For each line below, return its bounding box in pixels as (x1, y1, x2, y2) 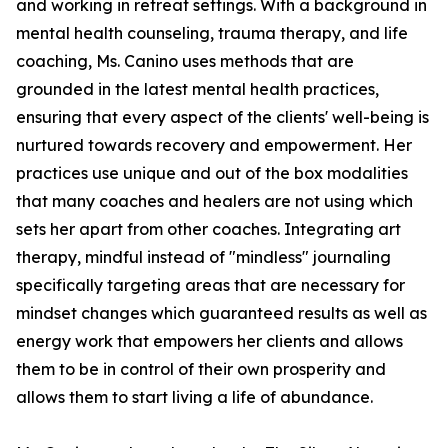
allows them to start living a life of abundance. (16, 387, 373, 408)
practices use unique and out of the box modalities (16, 163, 408, 184)
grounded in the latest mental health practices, (16, 79, 379, 100)
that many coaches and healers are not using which (16, 191, 413, 212)
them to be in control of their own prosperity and (16, 359, 386, 380)
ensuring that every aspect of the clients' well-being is (16, 107, 429, 128)
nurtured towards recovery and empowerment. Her (16, 135, 412, 156)
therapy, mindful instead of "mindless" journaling (16, 247, 391, 268)
